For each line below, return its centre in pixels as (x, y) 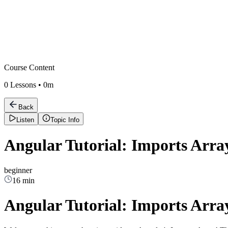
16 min (23, 180)
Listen (25, 120)
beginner (18, 170)
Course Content (29, 67)
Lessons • (26, 85)
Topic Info (65, 120)
